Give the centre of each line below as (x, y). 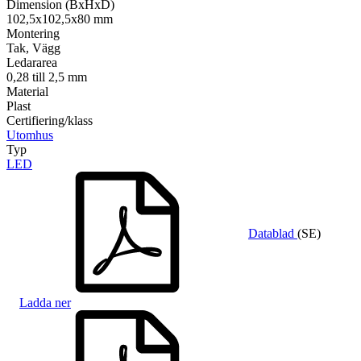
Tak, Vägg (33, 48)
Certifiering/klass (50, 120)
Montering (33, 33)
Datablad (273, 233)
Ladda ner (45, 302)
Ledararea (32, 62)
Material (27, 91)
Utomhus (30, 135)
